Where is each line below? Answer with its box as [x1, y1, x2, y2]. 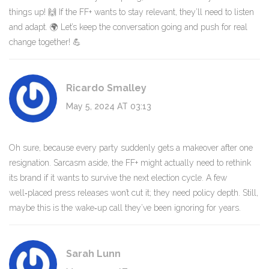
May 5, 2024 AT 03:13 [66, 101, 151, 112]
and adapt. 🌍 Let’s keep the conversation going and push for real [9, 22, 247, 32]
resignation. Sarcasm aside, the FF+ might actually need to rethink [9, 158, 251, 168]
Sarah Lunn [66, 248, 121, 260]
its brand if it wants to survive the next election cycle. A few [9, 173, 227, 183]
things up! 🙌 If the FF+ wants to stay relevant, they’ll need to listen [9, 7, 254, 17]
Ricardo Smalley [66, 82, 147, 94]
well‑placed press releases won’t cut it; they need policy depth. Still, [9, 188, 258, 198]
